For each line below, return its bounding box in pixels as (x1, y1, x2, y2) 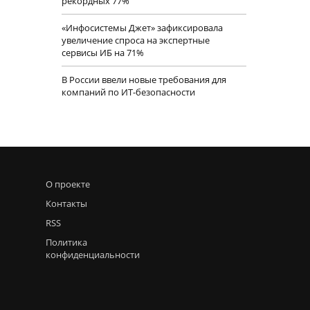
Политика (46, 236, 87, 248)
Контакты (46, 197, 87, 210)
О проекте (46, 178, 90, 190)
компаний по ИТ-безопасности (61, 86, 195, 98)
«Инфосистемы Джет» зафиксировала (61, 21, 223, 34)
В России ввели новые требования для (61, 73, 226, 86)
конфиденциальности (46, 248, 140, 261)
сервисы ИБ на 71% (61, 46, 144, 59)
